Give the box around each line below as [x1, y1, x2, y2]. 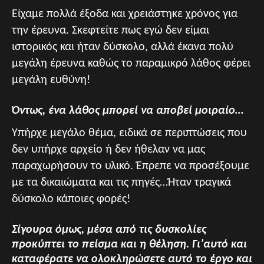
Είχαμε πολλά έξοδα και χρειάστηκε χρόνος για [12, 8, 237, 20]
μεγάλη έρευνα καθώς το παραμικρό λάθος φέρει [12, 57, 250, 70]
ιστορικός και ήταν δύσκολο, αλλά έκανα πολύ [12, 41, 233, 53]
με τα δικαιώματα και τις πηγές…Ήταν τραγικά [12, 176, 231, 189]
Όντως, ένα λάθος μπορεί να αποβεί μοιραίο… [12, 104, 243, 117]
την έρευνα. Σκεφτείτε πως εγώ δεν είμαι [12, 24, 209, 37]
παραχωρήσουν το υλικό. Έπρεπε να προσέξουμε [12, 160, 249, 172]
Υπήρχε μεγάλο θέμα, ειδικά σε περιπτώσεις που [12, 127, 247, 139]
